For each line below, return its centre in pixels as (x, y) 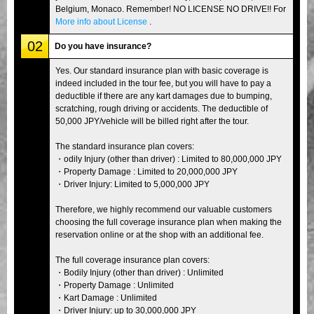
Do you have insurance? (103, 46)
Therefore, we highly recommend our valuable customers (164, 209)
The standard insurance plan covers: (125, 146)
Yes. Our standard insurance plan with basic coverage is (162, 70)
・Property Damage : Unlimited (115, 285)
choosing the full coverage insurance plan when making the (169, 222)
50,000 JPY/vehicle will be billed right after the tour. (152, 121)
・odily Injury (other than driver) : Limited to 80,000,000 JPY (169, 159)
